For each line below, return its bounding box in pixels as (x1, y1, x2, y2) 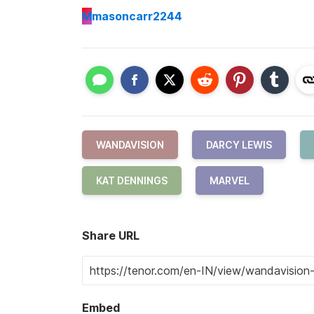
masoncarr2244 (92, 8, 182, 23)
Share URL (82, 228, 139, 243)
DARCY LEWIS (206, 139, 272, 151)
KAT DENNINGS (96, 175, 168, 187)
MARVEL (210, 175, 250, 187)
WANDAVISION (96, 139, 164, 151)
